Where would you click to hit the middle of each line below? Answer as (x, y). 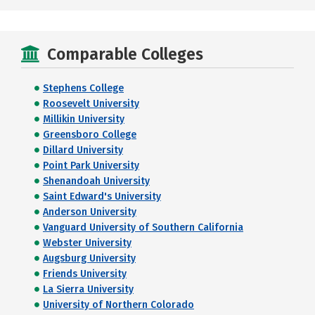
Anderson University (90, 212)
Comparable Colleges (125, 54)
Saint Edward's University (102, 197)
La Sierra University (88, 289)
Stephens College (83, 88)
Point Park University (91, 166)
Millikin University (84, 119)
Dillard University (83, 150)
